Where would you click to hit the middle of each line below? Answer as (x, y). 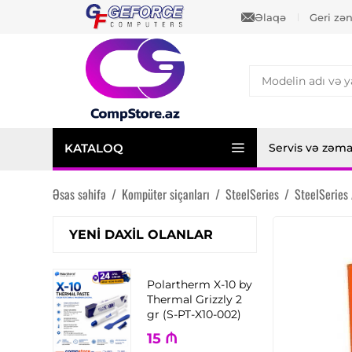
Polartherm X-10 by (200, 285)
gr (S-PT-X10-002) (194, 315)
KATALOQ (94, 148)
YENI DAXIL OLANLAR (141, 235)
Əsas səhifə (80, 194)
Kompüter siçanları (166, 194)
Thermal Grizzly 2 (195, 300)
